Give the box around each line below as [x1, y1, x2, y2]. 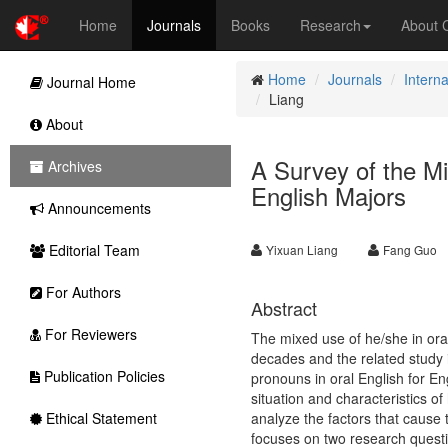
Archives [44, 156, 102, 176]
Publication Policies [40, 366, 165, 386]
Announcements [44, 198, 151, 218]
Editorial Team [45, 240, 140, 260]
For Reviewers [41, 324, 137, 344]
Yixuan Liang [265, 241, 338, 258]
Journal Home [43, 72, 136, 92]
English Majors [250, 178, 406, 213]
